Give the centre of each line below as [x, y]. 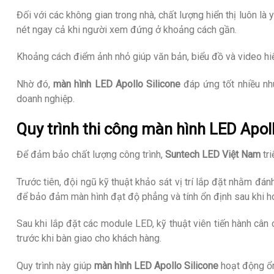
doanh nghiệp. [46, 99]
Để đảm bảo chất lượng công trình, [91, 154]
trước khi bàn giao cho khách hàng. [89, 239]
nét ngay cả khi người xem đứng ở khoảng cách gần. [127, 29]
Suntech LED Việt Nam [213, 154]
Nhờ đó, [35, 84]
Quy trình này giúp [55, 266]
